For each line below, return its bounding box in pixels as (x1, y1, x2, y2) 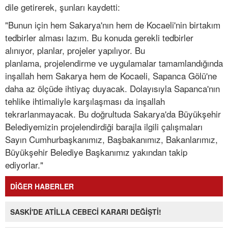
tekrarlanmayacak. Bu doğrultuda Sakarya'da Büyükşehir (5, 107, 221, 121)
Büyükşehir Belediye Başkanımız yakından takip (5, 146, 187, 159)
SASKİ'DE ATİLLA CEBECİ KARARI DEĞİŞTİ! (10, 207, 161, 217)
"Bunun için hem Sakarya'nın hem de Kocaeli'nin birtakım (5, 18, 220, 32)
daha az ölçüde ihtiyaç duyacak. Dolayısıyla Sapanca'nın (5, 82, 220, 95)
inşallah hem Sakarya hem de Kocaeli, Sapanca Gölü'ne (5, 69, 217, 82)
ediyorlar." (5, 158, 43, 172)
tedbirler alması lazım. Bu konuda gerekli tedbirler (5, 31, 193, 44)
